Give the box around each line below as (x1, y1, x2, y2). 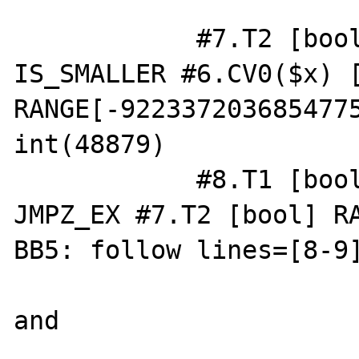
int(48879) (14, 129, 167, 159)
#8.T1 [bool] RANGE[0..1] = (14, 164, 197, 194)
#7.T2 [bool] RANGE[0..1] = (14, 23, 197, 53)
